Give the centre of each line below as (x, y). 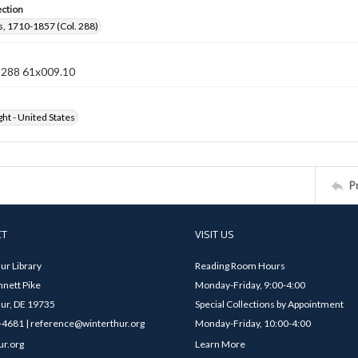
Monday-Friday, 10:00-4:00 (253, 323)
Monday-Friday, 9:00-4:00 (250, 285)
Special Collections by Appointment (269, 304)
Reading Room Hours (240, 266)
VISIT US (215, 234)
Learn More (220, 344)
